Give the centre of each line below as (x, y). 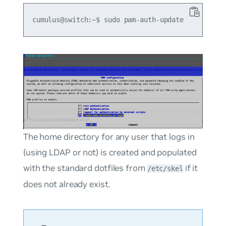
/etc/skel (165, 169)
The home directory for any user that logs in (109, 137)
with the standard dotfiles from (85, 168)
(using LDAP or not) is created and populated (110, 153)
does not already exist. (67, 184)
